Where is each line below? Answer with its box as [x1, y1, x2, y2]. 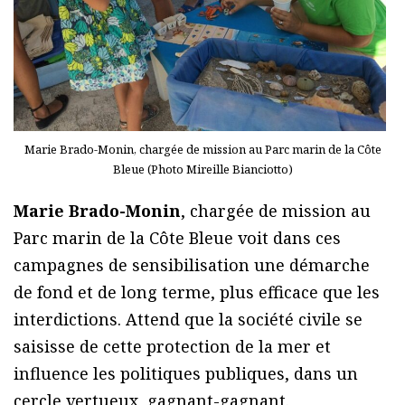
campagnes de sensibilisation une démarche [14, 254, 370, 277]
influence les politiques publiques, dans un [14, 363, 358, 385]
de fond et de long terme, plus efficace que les [14, 281, 380, 304]
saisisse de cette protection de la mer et [14, 335, 331, 358]
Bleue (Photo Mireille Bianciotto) [112, 161, 293, 178]
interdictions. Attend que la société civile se [14, 308, 363, 331]
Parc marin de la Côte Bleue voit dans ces [14, 227, 341, 250]
